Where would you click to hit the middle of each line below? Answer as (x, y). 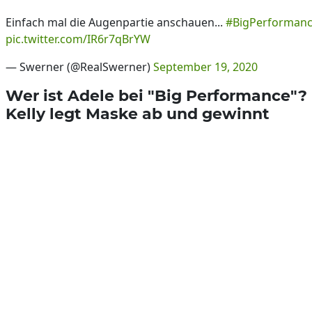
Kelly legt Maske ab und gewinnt (138, 114)
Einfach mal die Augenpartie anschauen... (116, 23)
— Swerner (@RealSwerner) (79, 67)
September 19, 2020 (205, 67)
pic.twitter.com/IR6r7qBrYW (78, 39)
